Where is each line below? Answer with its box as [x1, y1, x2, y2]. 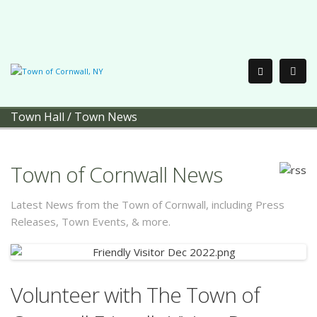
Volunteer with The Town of [11, 280, 260, 309]
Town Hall [11, 109, 64, 125]
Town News [74, 109, 137, 125]
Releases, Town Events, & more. [11, 214, 171, 229]
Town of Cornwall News [11, 160, 222, 189]
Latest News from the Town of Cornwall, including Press [11, 197, 284, 212]
